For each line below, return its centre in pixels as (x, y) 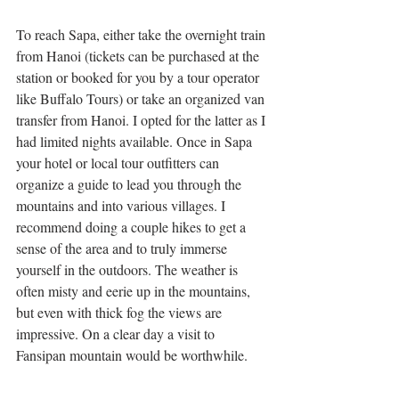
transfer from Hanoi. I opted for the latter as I (142, 119)
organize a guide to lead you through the (130, 183)
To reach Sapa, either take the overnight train (142, 34)
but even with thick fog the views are (121, 312)
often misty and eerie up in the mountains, (135, 290)
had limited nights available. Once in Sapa (136, 141)
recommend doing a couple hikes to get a (133, 226)
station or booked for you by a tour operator (139, 77)
